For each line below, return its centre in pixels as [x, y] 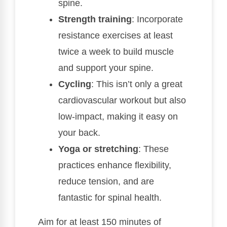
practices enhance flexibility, [115, 165]
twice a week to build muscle [116, 52]
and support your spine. [106, 68]
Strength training [95, 20]
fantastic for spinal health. [110, 198]
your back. [79, 133]
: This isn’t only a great [137, 84]
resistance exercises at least [116, 36]
